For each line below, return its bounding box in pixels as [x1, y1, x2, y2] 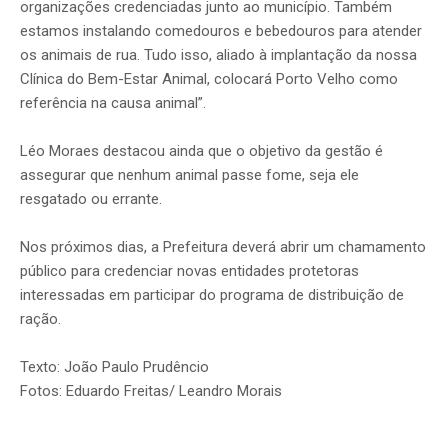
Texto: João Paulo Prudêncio [20, 358, 209, 377]
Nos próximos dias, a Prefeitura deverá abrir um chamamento [20, 238, 426, 257]
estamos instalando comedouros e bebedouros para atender [20, 22, 422, 41]
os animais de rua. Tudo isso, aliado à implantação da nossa [20, 46, 417, 65]
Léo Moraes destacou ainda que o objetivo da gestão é [20, 142, 383, 161]
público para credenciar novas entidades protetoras [20, 262, 359, 281]
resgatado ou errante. [20, 190, 162, 209]
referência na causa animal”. [20, 94, 206, 113]
